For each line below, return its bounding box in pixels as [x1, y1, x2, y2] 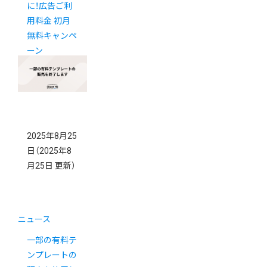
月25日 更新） [27, 160, 76, 170]
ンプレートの [27, 250, 77, 260]
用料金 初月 [27, 15, 70, 26]
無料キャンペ [27, 30, 77, 41]
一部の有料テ [27, 235, 77, 245]
